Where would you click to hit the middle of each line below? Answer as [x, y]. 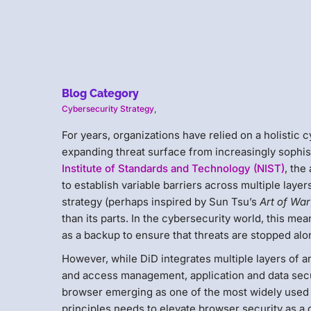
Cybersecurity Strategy [108, 108]
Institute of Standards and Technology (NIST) [174, 168]
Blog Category [101, 93]
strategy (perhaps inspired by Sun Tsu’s [161, 201]
